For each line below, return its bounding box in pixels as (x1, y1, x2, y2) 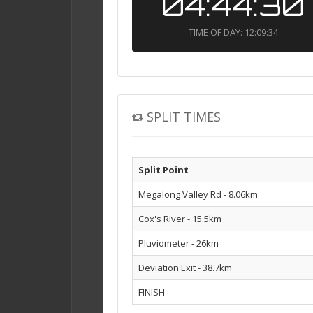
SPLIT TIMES (147, 108, 221, 126)
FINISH (138, 286, 165, 299)
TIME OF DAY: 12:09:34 (188, 26, 278, 39)
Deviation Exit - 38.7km (138, 261, 232, 275)
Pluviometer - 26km (138, 237, 219, 250)
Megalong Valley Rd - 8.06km (138, 188, 258, 201)
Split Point (138, 163, 189, 177)
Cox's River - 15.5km (138, 212, 221, 226)
